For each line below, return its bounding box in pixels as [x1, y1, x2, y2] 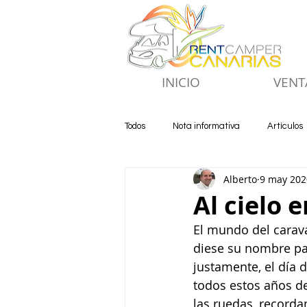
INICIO [162, 73, 200, 91]
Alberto [223, 172, 257, 186]
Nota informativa [173, 121, 240, 131]
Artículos [267, 121, 303, 131]
